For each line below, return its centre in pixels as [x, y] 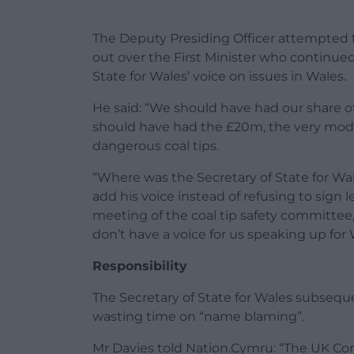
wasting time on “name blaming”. [198, 317]
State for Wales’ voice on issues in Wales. [219, 77]
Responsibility [140, 266]
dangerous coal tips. [156, 146]
